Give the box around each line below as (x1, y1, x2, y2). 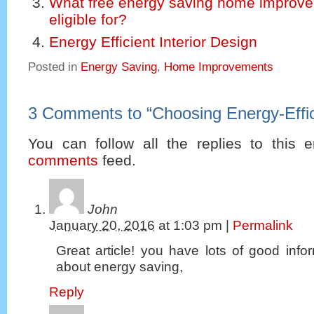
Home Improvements (164, 60, 273, 74)
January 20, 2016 (49, 218, 155, 233)
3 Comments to (28, 104, 146, 123)
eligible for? (49, 11, 127, 28)
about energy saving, (56, 259, 183, 275)
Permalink (233, 218, 293, 233)
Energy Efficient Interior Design (49, 33, 257, 50)
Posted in (28, 60, 81, 74)
